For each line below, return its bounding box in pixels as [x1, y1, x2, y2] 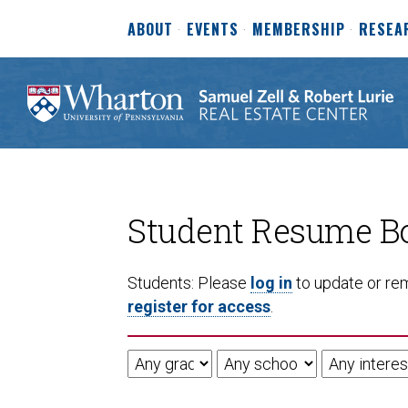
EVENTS [187, 18, 239, 40]
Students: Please [127, 273, 250, 292]
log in [250, 273, 292, 292]
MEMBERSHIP [252, 18, 345, 40]
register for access [127, 297, 270, 316]
